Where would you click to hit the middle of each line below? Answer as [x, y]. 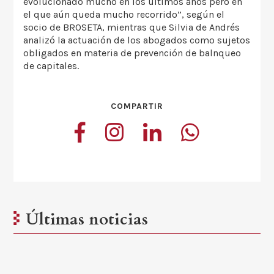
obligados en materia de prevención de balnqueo [132, 53]
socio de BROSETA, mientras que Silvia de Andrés [132, 28]
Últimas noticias [87, 219]
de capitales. [51, 66]
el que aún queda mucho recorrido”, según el [124, 15]
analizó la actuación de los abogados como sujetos [137, 40]
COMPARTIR [137, 106]
